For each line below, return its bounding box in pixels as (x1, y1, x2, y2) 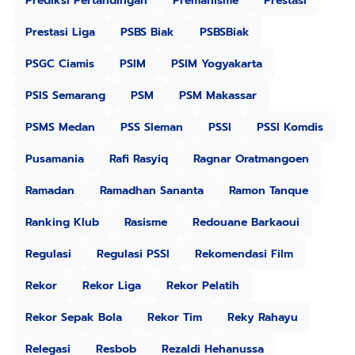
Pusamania (25, 150, 84, 167)
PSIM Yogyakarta (171, 55, 262, 72)
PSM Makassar (179, 86, 257, 104)
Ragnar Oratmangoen (193, 150, 309, 167)
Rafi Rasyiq (109, 150, 168, 167)
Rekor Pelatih (166, 277, 239, 294)
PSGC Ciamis (25, 55, 94, 72)
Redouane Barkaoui (193, 213, 300, 231)
